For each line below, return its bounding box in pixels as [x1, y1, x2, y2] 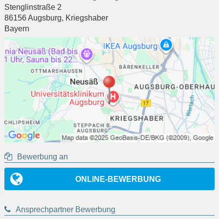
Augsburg [28, 14, 62, 22]
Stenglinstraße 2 [4, 3, 62, 12]
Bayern [4, 24, 29, 33]
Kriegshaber [66, 14, 108, 22]
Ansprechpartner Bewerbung [16, 205, 115, 214]
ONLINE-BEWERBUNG [75, 175, 161, 184]
